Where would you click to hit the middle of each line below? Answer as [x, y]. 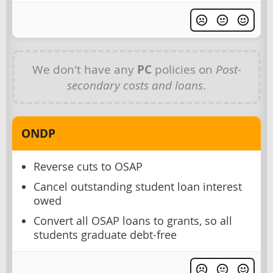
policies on [183, 69]
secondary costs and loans [135, 85]
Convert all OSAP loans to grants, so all [133, 221]
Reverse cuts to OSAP [88, 167]
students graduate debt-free [105, 235]
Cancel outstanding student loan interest [138, 187]
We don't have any [84, 69]
